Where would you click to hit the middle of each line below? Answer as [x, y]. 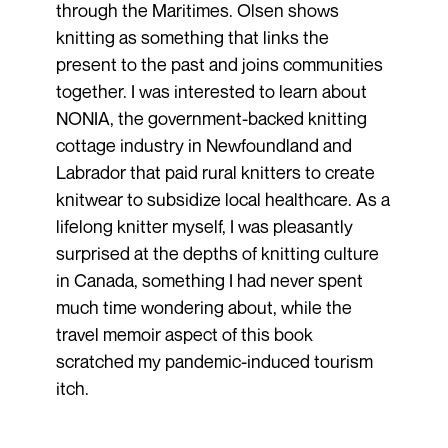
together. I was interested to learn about [211, 90]
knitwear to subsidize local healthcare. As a [222, 198]
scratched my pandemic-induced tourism [214, 360]
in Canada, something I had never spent [209, 279]
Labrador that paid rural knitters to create [215, 171]
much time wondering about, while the [203, 306]
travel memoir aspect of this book [184, 333]
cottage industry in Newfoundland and [203, 144]
